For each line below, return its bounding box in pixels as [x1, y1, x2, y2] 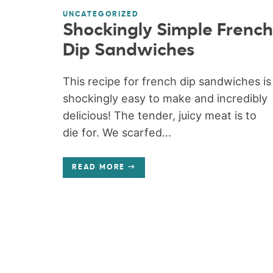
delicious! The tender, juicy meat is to [62, 108, 257, 122]
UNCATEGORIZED [62, 10, 139, 18]
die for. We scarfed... [62, 126, 171, 139]
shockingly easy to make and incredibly [62, 91, 268, 105]
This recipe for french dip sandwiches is [62, 74, 271, 88]
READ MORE [71, 163, 126, 171]
